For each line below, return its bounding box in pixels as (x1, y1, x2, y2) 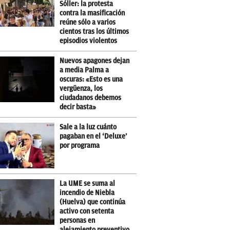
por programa (60, 142, 100, 149)
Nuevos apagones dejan (60, 57, 130, 65)
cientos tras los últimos (60, 28, 129, 35)
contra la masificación (60, 9, 125, 17)
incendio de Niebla (60, 189, 115, 197)
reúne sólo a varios (60, 18, 116, 26)
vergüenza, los (60, 85, 103, 92)
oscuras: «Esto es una (60, 75, 123, 83)
